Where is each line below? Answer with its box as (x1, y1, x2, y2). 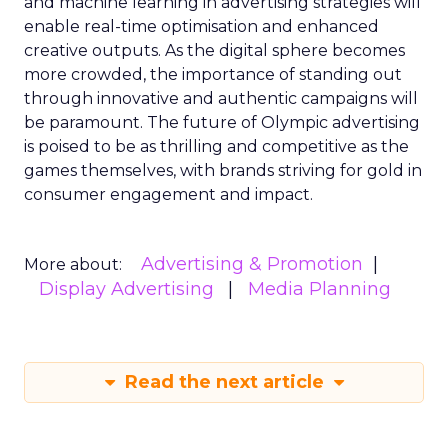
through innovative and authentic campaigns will (24, 89, 418, 108)
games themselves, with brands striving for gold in (24, 161, 422, 180)
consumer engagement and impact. (24, 185, 313, 204)
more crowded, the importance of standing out (24, 65, 402, 84)
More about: (24, 255, 122, 274)
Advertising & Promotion (141, 253, 363, 275)
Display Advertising (39, 278, 214, 300)
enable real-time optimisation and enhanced (24, 17, 379, 36)
